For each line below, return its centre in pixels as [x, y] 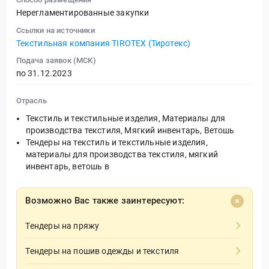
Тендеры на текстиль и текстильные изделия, [116, 143]
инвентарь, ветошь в [67, 167]
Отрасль [31, 100]
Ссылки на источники [55, 30]
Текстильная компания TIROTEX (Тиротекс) [103, 43]
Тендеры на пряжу [62, 225]
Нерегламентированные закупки [83, 13]
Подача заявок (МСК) [56, 61]
